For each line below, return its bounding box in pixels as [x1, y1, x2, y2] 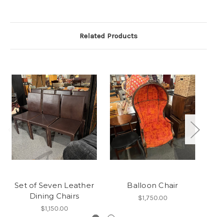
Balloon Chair [127, 181, 178, 190]
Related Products [79, 31, 138, 41]
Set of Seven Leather [15, 181, 94, 190]
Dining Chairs [29, 191, 79, 201]
